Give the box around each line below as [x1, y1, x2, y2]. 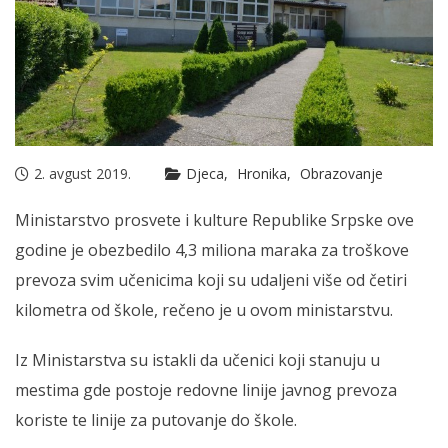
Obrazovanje [300, 164, 383, 183]
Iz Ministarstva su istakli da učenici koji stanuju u [15, 349, 380, 371]
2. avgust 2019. [34, 164, 131, 183]
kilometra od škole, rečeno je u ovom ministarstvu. [15, 299, 393, 321]
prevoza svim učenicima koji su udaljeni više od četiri [15, 269, 407, 291]
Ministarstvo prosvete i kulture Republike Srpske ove [15, 209, 414, 231]
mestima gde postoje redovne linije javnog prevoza [15, 379, 397, 401]
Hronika [237, 164, 287, 183]
